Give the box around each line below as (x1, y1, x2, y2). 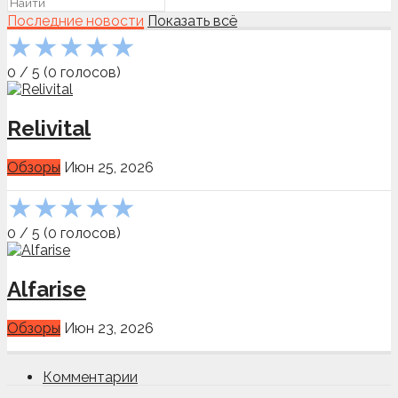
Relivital (7, 115, 91, 141)
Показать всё (147, 12, 237, 29)
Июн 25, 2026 (64, 158, 154, 176)
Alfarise (7, 275, 86, 302)
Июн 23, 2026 (64, 319, 154, 337)
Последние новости (7, 12, 144, 29)
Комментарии (43, 368, 138, 386)
